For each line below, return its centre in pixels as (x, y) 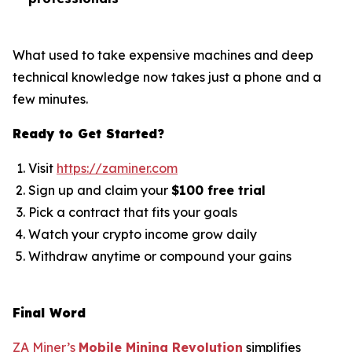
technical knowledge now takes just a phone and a (167, 77)
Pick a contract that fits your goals (133, 213)
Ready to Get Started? (88, 134)
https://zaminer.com (117, 169)
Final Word (49, 313)
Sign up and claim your (100, 191)
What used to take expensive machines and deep (163, 55)
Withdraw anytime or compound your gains (160, 257)
